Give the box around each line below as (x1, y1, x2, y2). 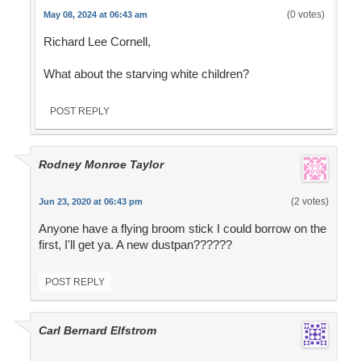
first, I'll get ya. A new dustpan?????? (38, 238, 232, 252)
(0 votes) (286, 9, 325, 21)
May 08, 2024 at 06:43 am (43, 10, 147, 20)
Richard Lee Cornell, (43, 35, 151, 49)
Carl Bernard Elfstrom (38, 324, 156, 338)
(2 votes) (290, 196, 329, 208)
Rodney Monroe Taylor (38, 158, 164, 172)
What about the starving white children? (43, 67, 249, 81)
